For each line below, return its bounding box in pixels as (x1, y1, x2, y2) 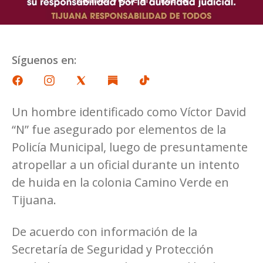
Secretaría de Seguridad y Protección (12, 241, 214, 257)
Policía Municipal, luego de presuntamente (12, 139, 248, 155)
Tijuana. (12, 191, 56, 208)
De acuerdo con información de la (12, 223, 197, 240)
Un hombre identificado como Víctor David (12, 103, 246, 120)
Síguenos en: (12, 52, 76, 67)
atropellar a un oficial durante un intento (12, 156, 240, 173)
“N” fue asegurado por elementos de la (12, 121, 226, 137)
